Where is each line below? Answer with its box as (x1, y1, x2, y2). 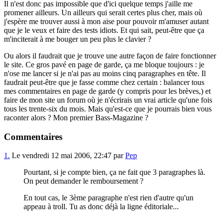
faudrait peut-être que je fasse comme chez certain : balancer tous (4, 78, 204, 86)
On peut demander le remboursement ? (24, 177, 143, 186)
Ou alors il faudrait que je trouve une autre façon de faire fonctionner (4, 51, 216, 60)
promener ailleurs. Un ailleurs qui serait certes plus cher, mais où (4, 8, 202, 17)
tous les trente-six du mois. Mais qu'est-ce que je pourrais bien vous (4, 104, 212, 113)
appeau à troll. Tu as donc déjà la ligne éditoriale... (24, 202, 179, 211)
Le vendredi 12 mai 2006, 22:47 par (10, 151, 125, 160)
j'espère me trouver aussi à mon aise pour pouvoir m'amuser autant (4, 17, 209, 26)
